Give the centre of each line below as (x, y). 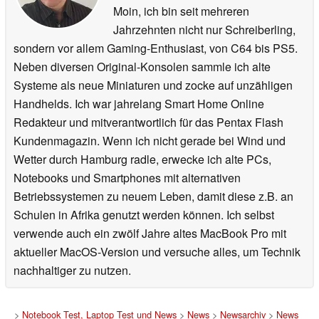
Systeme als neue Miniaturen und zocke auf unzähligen (153, 85)
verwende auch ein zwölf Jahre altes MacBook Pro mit (150, 234)
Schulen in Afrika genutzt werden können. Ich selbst (144, 215)
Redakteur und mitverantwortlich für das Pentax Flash (148, 122)
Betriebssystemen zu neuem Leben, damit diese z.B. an (153, 197)
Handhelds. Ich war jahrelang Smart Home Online (139, 104)
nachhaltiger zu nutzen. (72, 271)
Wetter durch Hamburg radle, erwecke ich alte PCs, (142, 159)
